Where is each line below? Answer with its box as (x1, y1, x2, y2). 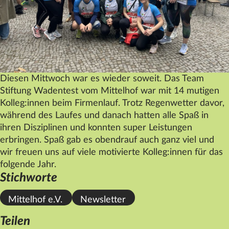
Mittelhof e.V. (8, 195, 62, 205)
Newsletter (80, 195, 126, 205)
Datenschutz (10, 7, 56, 15)
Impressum (10, 25, 49, 33)
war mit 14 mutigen (138, 86, 219, 96)
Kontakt (10, 42, 39, 51)
